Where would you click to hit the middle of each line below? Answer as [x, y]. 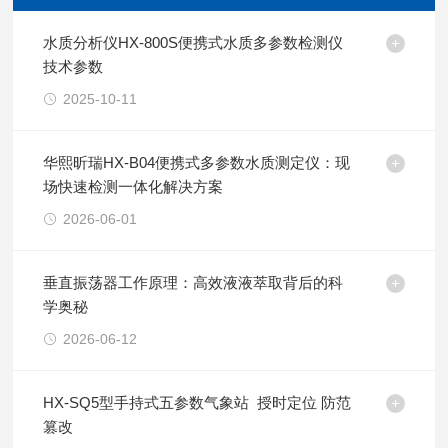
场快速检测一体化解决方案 [133, 186]
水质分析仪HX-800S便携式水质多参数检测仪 [193, 42]
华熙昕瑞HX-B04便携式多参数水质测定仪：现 [197, 162]
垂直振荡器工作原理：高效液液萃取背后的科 [193, 282]
